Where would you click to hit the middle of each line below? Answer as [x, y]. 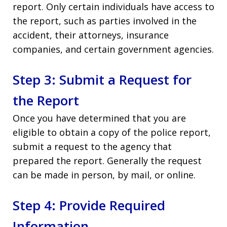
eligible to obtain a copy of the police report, [112, 132]
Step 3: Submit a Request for [102, 79]
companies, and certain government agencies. [113, 49]
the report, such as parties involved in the [105, 21]
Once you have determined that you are [99, 118]
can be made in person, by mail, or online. [104, 175]
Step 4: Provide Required [89, 205]
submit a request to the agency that [92, 146]
